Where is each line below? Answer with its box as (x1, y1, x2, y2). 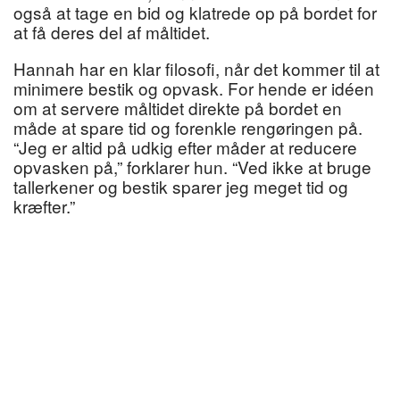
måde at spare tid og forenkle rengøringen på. (13, 115, 362, 140)
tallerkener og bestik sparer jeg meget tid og (13, 174, 348, 199)
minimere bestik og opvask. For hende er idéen (13, 76, 374, 101)
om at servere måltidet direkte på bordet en (13, 96, 342, 121)
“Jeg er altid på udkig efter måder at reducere (13, 135, 357, 160)
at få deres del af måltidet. (13, 20, 210, 45)
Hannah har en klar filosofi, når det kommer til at (13, 56, 379, 81)
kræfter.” (13, 194, 75, 219)
